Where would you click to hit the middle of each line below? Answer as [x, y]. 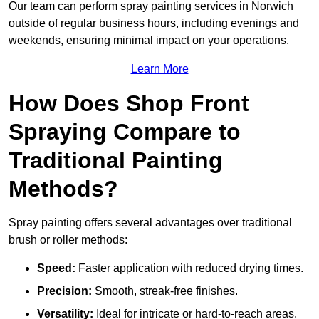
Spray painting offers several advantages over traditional [150, 223]
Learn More [159, 69]
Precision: [64, 291]
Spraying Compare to [125, 132]
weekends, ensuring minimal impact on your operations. [149, 41]
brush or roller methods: [68, 240]
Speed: [56, 268]
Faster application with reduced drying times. [189, 268]
